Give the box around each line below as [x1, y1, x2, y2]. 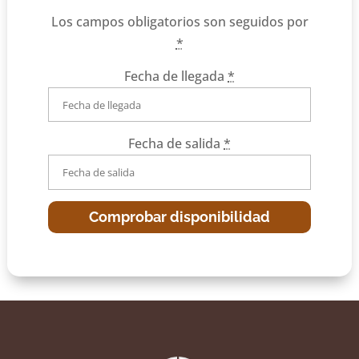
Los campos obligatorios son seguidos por [50, 13, 309, 31]
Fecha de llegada [124, 67, 228, 86]
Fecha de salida [128, 135, 224, 153]
